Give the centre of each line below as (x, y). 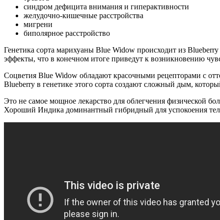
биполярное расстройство (67, 33)
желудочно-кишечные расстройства (83, 15)
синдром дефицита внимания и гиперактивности (106, 6)
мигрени (38, 24)
